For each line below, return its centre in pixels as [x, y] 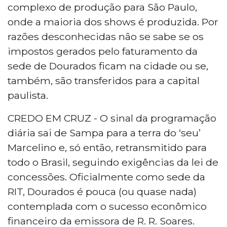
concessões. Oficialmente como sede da [106, 177]
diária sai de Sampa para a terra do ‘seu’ [104, 133]
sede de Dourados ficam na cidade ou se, [108, 66]
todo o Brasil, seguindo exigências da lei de [113, 162]
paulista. [28, 95]
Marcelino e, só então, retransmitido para [107, 147]
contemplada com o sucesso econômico [107, 206]
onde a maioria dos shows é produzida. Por [113, 22]
